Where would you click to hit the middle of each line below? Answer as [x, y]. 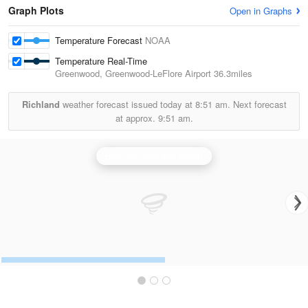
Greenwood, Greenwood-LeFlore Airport [133, 73]
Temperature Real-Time [101, 61]
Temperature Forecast [100, 40]
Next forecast [258, 104]
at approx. [136, 118]
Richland [41, 104]
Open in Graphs [261, 11]
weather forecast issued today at [127, 104]
